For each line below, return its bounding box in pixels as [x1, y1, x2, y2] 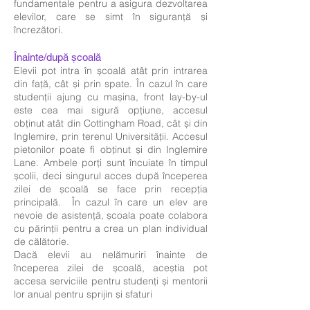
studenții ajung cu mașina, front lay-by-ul [14, 91, 208, 103]
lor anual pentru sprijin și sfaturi [14, 288, 152, 300]
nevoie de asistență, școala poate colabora [14, 209, 208, 221]
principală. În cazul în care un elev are [14, 196, 208, 208]
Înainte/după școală [14, 51, 101, 63]
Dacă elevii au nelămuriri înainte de [14, 248, 208, 261]
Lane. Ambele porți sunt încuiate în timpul [14, 156, 208, 169]
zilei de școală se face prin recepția [14, 183, 208, 195]
